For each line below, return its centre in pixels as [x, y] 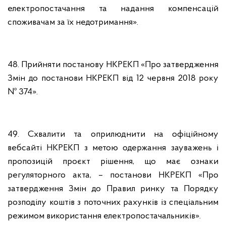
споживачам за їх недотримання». [73, 22]
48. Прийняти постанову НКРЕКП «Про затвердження [113, 65]
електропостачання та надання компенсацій [113, 9]
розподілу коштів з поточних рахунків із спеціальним [113, 203]
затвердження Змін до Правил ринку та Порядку [113, 189]
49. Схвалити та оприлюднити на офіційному [113, 134]
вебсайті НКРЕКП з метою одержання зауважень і [113, 148]
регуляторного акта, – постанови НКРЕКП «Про [113, 175]
